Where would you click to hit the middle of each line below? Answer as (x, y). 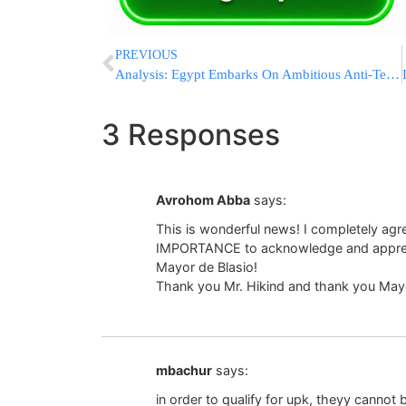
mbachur (184, 370)
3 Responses (191, 134)
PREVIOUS (146, 54)
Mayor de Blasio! (207, 267)
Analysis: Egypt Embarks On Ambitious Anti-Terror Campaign (393, 74)
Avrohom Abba (203, 199)
